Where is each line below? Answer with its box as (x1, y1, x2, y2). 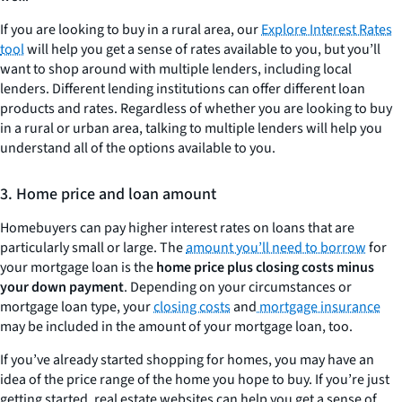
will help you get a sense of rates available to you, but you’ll (24, 39, 380, 60)
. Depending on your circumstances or (124, 277, 352, 298)
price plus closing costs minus (194, 258, 374, 278)
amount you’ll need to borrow (186, 238, 366, 258)
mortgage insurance (257, 297, 380, 318)
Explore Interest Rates (261, 20, 392, 40)
